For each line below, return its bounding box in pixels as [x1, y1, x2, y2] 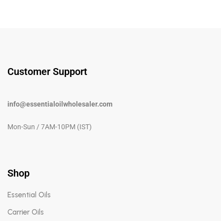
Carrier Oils [7, 207, 44, 217]
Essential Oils [7, 190, 51, 199]
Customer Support [7, 65, 87, 77]
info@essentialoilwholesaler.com [7, 100, 112, 108]
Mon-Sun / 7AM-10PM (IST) [7, 122, 92, 131]
